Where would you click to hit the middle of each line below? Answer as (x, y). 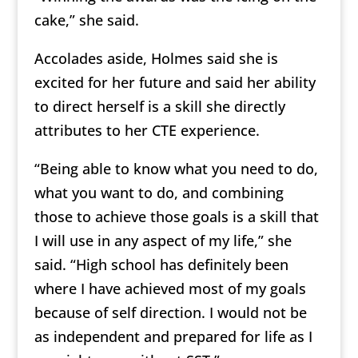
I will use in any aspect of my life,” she (163, 241)
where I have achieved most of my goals (170, 289)
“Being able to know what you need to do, (176, 169)
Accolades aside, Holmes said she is (156, 59)
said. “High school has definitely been (161, 265)
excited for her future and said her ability (175, 83)
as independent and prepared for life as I (173, 337)
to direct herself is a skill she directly (159, 107)
